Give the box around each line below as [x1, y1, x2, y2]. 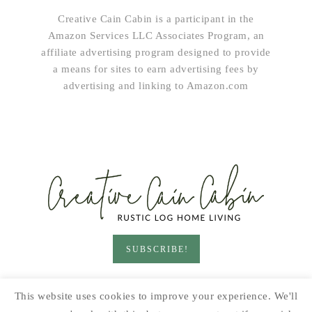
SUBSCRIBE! [125, 244, 189, 255]
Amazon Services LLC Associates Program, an [47, 30, 265, 42]
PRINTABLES [63, 292, 132, 304]
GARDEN [153, 279, 198, 290]
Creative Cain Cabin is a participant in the [58, 13, 254, 25]
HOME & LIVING [47, 279, 134, 290]
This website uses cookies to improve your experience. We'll [14, 290, 298, 302]
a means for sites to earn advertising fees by [53, 63, 259, 75]
